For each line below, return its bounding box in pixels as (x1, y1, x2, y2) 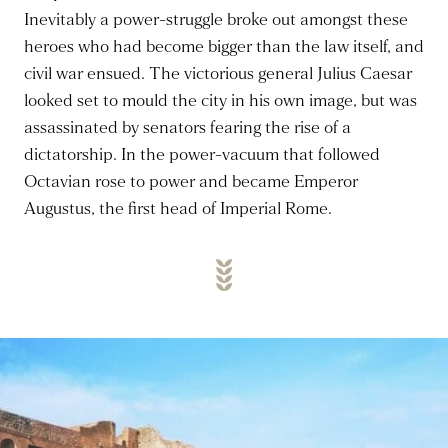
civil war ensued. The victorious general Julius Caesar (24, 63, 412, 85)
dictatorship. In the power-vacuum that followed (24, 144, 380, 166)
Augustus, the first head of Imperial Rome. (24, 198, 332, 220)
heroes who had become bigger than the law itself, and (24, 36, 424, 58)
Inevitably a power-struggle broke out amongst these (24, 9, 408, 31)
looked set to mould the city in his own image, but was (24, 90, 417, 112)
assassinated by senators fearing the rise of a (24, 117, 351, 139)
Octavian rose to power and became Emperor (24, 171, 358, 193)
